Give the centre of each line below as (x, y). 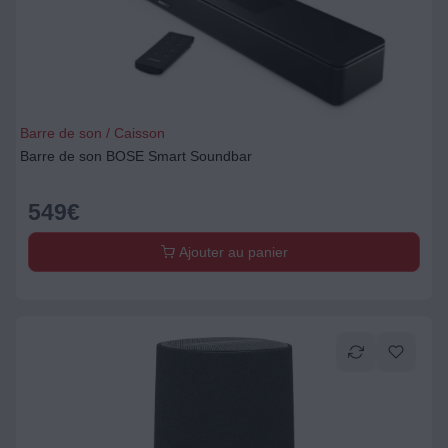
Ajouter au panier (231, 252)
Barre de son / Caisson (92, 133)
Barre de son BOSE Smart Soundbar (136, 156)
